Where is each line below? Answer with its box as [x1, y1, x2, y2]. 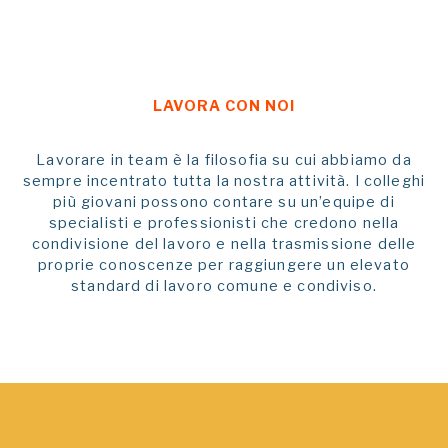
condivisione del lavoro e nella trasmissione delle [31, 234, 417, 253]
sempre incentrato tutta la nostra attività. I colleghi [22, 171, 426, 190]
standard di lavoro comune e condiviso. [71, 276, 377, 295]
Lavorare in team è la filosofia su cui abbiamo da [36, 150, 412, 169]
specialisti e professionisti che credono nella [48, 213, 400, 232]
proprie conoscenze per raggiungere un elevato [38, 255, 410, 274]
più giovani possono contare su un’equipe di [53, 192, 395, 211]
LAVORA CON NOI [153, 97, 295, 116]
